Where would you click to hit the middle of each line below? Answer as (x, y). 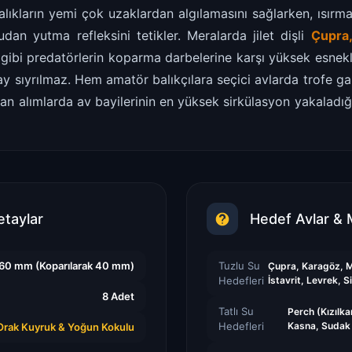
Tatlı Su (236, 311)
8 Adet (118, 296)
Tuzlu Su (239, 265)
